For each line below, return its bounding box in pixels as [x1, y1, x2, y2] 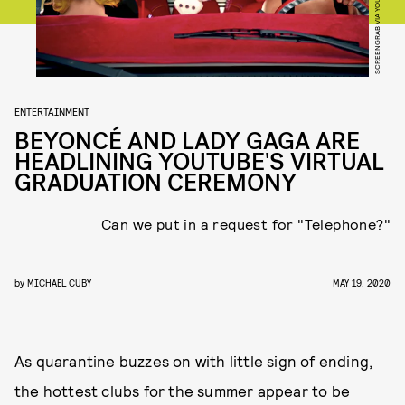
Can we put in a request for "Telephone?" [101, 215, 391, 232]
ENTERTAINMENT [14, 105, 89, 118]
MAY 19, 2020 [333, 277, 391, 288]
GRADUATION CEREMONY [14, 167, 297, 199]
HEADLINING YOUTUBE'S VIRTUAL [14, 146, 384, 178]
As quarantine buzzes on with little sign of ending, [14, 352, 373, 370]
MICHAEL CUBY [27, 277, 91, 288]
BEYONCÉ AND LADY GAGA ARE [14, 126, 360, 157]
